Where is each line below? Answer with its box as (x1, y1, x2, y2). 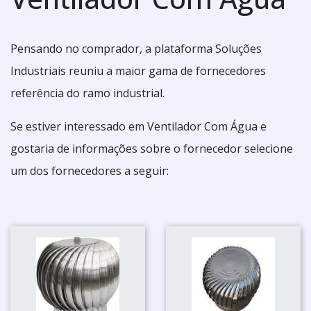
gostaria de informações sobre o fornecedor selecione (10, 140, 293, 156)
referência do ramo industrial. (10, 85, 165, 101)
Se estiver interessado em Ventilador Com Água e (10, 118, 267, 134)
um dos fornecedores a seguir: (10, 162, 169, 178)
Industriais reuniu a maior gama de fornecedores (10, 62, 266, 78)
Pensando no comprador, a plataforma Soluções (10, 40, 262, 56)
